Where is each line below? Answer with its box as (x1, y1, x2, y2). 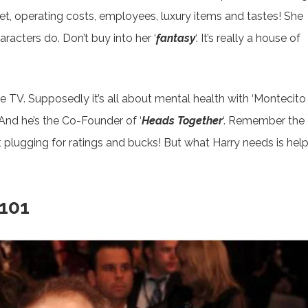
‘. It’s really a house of (195, 32, 300, 45)
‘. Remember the (223, 114, 305, 128)
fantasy (156, 32, 195, 45)
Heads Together (142, 114, 223, 128)
